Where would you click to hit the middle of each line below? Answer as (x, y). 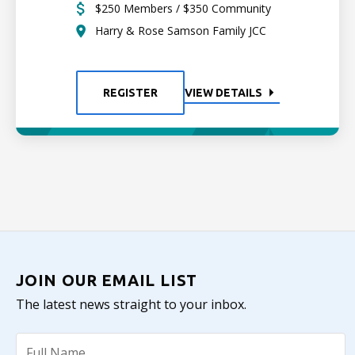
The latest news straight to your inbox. (131, 304)
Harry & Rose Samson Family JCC (181, 31)
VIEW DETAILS (223, 93)
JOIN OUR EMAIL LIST (107, 280)
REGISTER (130, 93)
